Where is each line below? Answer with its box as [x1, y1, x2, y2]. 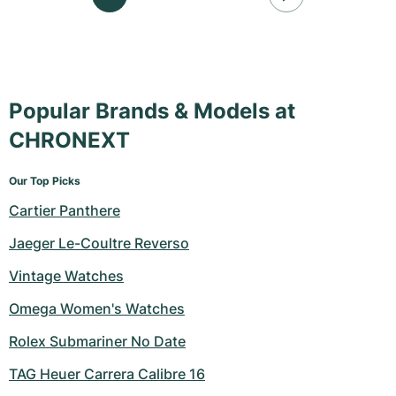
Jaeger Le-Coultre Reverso [9, 234, 189, 252]
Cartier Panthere [9, 202, 120, 219]
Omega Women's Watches [9, 300, 185, 317]
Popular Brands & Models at [9, 98, 295, 124]
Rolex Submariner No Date [9, 332, 186, 350]
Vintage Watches [9, 267, 124, 285]
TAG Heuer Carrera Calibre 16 [9, 365, 205, 383]
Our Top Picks [9, 174, 80, 187]
